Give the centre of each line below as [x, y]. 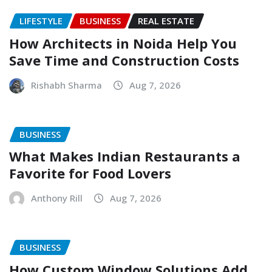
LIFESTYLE [41, 21]
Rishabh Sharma [66, 85]
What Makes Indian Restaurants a [125, 156]
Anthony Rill [57, 198]
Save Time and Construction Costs [124, 60]
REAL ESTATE [166, 21]
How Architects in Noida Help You [123, 43]
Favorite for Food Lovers [90, 173]
